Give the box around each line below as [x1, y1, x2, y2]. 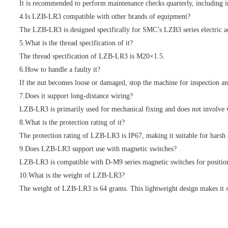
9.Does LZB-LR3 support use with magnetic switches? [19, 145, 177, 153]
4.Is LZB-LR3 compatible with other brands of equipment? [19, 12, 190, 20]
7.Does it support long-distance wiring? [19, 92, 133, 100]
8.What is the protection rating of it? [19, 118, 125, 126]
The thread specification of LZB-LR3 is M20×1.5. [19, 52, 165, 60]
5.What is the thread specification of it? [19, 39, 133, 47]
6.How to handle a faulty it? [19, 65, 100, 73]
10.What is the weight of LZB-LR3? [19, 171, 125, 179]
